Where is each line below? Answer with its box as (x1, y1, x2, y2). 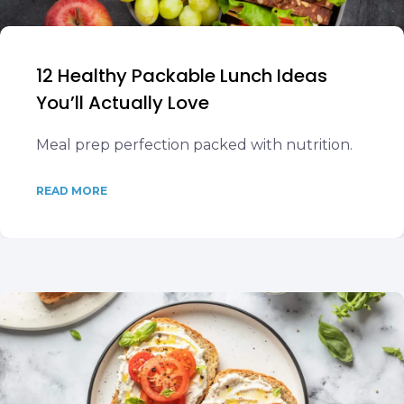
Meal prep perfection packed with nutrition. (36, 136, 353, 153)
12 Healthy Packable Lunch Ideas (36, 63, 327, 88)
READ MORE (36, 184, 107, 197)
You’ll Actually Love (36, 90, 209, 115)
